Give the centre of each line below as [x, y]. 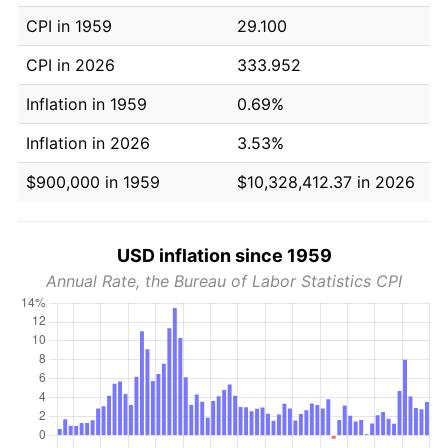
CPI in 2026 [70, 64]
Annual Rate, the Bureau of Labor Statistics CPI [224, 280]
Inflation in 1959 [86, 103]
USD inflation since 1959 [224, 255]
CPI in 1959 [69, 25]
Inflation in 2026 [88, 142]
